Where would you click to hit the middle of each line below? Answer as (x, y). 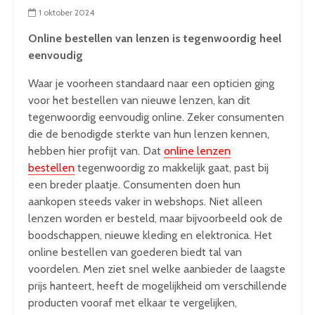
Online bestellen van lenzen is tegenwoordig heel (155, 38)
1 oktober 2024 (66, 12)
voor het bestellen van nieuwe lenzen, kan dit (139, 100)
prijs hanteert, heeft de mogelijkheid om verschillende (157, 286)
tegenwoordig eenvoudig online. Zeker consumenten (156, 117)
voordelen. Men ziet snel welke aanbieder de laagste (157, 269)
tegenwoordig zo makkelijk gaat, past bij (172, 168)
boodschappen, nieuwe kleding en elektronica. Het (150, 235)
